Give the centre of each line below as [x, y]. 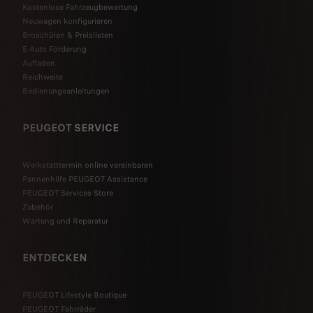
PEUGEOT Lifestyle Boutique [74, 294]
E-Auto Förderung [54, 49]
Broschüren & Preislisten [68, 35]
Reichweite [43, 77]
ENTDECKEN [55, 257]
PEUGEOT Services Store [68, 192]
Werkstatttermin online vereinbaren [88, 165]
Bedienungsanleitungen [66, 90]
